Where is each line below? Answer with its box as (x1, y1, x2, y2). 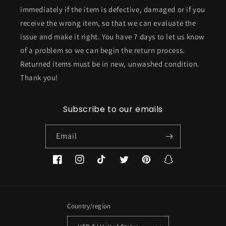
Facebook (52, 160, 84, 169)
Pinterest (141, 160, 172, 169)
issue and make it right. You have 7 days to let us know (20, 32, 205, 41)
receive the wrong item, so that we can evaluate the (20, 18, 196, 28)
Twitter (119, 160, 143, 169)
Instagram (75, 160, 108, 169)
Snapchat (163, 160, 194, 169)
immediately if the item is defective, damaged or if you (20, 5, 206, 14)
